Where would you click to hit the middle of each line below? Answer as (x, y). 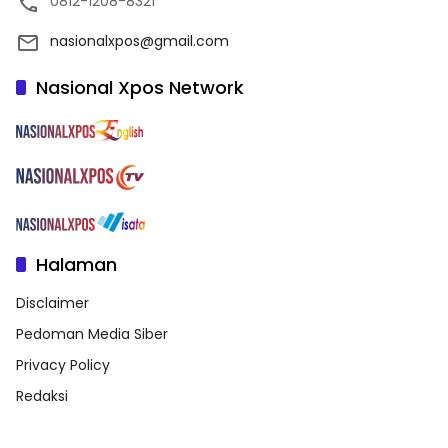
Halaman (76, 264)
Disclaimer (52, 302)
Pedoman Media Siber (92, 333)
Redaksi (42, 395)
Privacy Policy (63, 364)
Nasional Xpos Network (140, 88)
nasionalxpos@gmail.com (139, 41)
